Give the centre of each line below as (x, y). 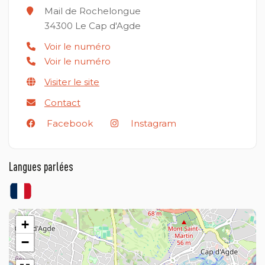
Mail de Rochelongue (93, 11)
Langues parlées (41, 166)
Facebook (70, 123)
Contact (62, 102)
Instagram (153, 123)
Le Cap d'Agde (107, 25)
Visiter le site (72, 82)
